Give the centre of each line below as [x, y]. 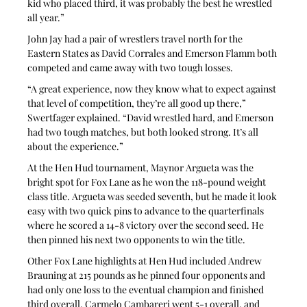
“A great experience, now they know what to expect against [153, 88]
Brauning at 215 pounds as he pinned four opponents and [148, 275]
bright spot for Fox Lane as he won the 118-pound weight [148, 182]
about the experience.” [76, 146]
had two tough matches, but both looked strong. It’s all [144, 132]
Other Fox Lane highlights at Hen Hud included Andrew [146, 260]
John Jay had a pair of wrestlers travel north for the [136, 38]
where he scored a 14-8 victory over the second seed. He [147, 225]
